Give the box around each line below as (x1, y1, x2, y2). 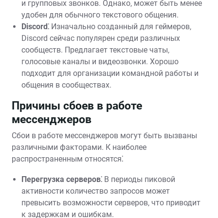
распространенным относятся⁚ (12, 154, 124, 163)
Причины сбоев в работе (12, 99, 142, 112)
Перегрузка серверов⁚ (21, 175, 102, 184)
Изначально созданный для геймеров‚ (49, 22, 191, 31)
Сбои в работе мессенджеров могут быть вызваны (12, 131, 197, 140)
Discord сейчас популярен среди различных (21, 34, 180, 43)
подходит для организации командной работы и (21, 69, 199, 78)
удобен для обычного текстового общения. (21, 10, 179, 19)
